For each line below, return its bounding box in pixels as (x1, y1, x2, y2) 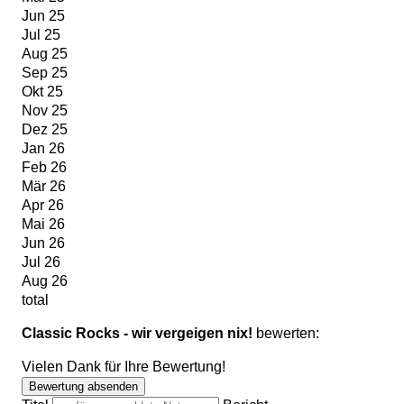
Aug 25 (22, 46, 68, 62)
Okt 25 (22, 84, 63, 100)
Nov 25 (22, 103, 68, 119)
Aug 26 (22, 273, 68, 289)
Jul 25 (22, 27, 60, 43)
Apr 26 (22, 197, 64, 214)
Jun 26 (22, 235, 65, 252)
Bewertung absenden (29, 380, 138, 394)
